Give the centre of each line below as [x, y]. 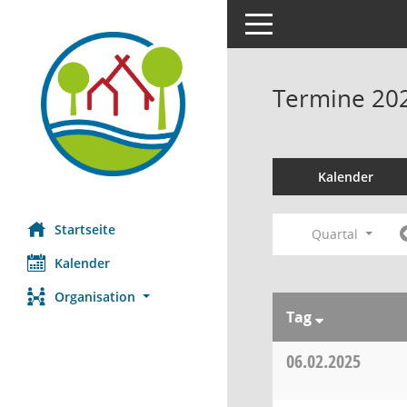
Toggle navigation [298, 22]
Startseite [85, 230]
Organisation [95, 297]
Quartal [337, 234]
